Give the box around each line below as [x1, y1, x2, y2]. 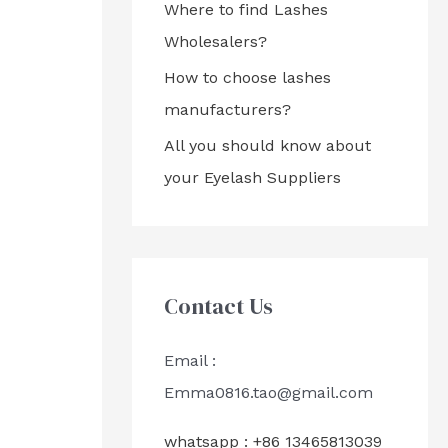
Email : [164, 351, 216, 370]
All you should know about [164, 136, 371, 155]
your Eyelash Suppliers [164, 168, 341, 187]
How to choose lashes [164, 68, 331, 87]
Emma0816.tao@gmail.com [164, 383, 373, 402]
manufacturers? [164, 100, 291, 119]
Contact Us [164, 291, 273, 321]
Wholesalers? [164, 32, 267, 51]
